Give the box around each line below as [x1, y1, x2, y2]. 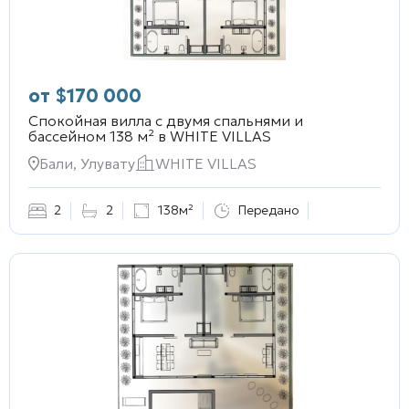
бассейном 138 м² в [28, 126, 166, 145]
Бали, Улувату [39, 153, 135, 173]
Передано [238, 202, 299, 219]
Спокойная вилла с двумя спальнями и [28, 110, 303, 130]
